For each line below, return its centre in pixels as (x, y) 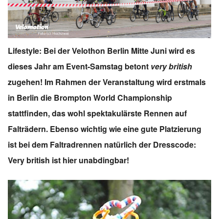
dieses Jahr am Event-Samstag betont (79, 66)
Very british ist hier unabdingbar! (68, 160)
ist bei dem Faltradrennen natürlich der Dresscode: (102, 144)
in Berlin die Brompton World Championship (90, 97)
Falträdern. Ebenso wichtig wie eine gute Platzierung (105, 129)
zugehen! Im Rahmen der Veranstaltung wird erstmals (107, 82)
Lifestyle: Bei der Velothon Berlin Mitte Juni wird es (101, 50)
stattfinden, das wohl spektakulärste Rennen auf (97, 113)
